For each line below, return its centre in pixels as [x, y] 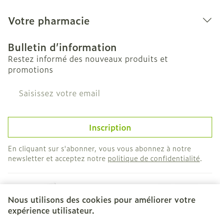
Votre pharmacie [49, 20]
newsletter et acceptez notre [58, 158]
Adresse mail [32, 87]
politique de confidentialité [154, 158]
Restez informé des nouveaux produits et [88, 58]
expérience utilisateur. [51, 210]
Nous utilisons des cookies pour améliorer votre [102, 199]
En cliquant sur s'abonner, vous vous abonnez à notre [99, 148]
